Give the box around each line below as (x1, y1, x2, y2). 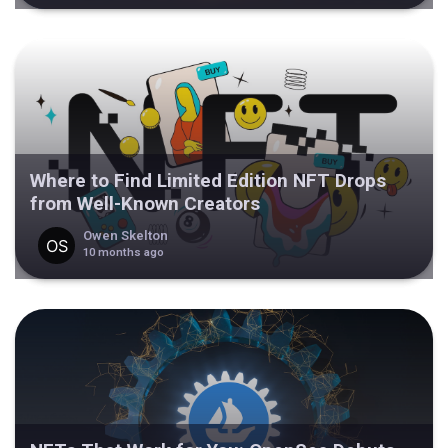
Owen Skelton (82, 227, 168, 243)
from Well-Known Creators (30, 192, 260, 216)
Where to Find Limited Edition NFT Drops (30, 169, 386, 193)
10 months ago (82, 245, 164, 259)
